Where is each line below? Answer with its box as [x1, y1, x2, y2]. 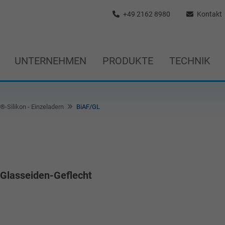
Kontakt [195, 10, 222, 18]
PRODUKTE [102, 55, 153, 67]
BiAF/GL [76, 103, 100, 110]
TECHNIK [169, 55, 210, 67]
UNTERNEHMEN [15, 55, 86, 67]
